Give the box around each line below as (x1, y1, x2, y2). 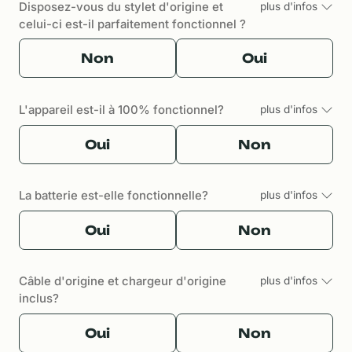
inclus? (19, 291, 59, 306)
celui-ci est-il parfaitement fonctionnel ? (19, 16, 246, 31)
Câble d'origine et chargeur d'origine (19, 274, 226, 289)
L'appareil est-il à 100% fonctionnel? (19, 103, 224, 118)
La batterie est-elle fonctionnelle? (19, 189, 208, 203)
